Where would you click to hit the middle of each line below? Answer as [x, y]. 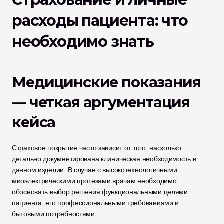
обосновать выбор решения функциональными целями [100, 192]
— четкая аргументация [101, 102]
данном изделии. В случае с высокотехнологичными [95, 170]
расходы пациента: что [100, 21]
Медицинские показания [106, 82]
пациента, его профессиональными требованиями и [96, 203]
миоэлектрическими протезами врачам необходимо [94, 181]
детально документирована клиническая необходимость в [104, 159]
